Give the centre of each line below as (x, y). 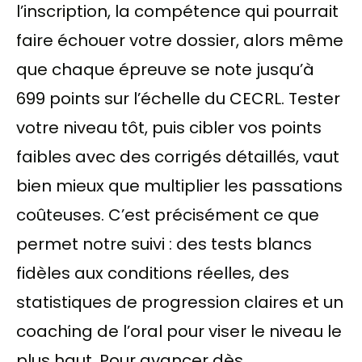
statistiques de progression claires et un (180, 302)
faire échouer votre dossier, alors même (180, 40)
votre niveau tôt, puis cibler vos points (169, 127)
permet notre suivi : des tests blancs (164, 244)
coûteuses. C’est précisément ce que (168, 215)
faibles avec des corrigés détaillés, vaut (178, 156)
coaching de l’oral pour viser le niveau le (179, 331)
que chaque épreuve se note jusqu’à (165, 69)
